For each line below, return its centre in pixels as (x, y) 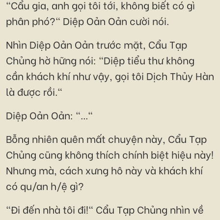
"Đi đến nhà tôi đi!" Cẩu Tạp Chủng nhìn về (105, 209)
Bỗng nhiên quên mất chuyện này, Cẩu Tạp (106, 138)
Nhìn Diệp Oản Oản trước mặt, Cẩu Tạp (96, 44)
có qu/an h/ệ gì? (45, 186)
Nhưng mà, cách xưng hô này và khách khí (104, 170)
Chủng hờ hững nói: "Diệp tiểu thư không (100, 60)
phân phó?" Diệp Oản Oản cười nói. (87, 21)
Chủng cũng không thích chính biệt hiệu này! (110, 154)
